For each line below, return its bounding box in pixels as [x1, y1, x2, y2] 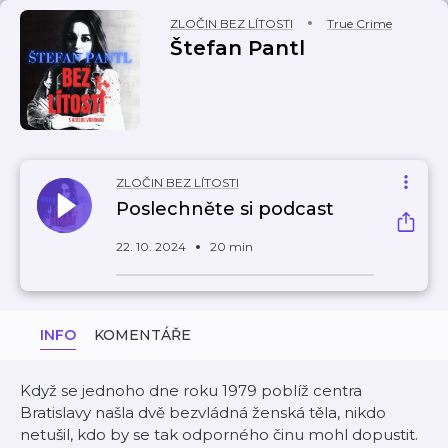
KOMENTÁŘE [94, 326, 191, 344]
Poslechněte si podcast [116, 198, 334, 220]
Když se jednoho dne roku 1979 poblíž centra [20, 381, 362, 400]
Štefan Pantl [170, 36, 305, 60]
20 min [210, 239, 253, 254]
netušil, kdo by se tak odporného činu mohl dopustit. [20, 425, 418, 444]
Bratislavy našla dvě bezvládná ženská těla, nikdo [20, 403, 386, 422]
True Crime [327, 16, 392, 31]
